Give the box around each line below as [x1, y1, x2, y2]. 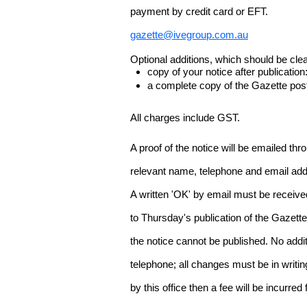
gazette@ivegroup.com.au [130, 29, 248, 40]
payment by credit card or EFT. [130, 5, 268, 17]
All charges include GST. [130, 112, 240, 123]
